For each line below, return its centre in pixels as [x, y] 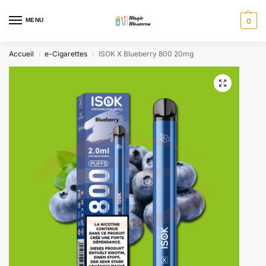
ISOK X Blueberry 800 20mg [146, 54]
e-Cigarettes [66, 54]
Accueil [21, 54]
